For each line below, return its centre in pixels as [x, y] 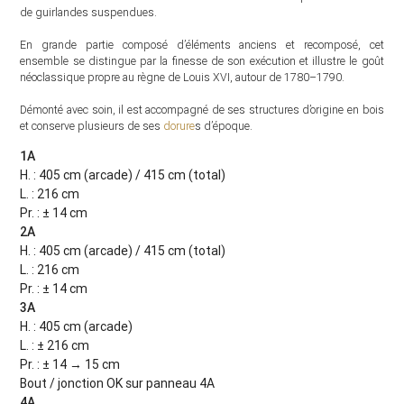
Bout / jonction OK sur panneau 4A [118, 384]
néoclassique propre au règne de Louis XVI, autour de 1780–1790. [183, 78]
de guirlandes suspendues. [89, 13]
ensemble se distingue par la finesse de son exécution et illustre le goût [202, 61]
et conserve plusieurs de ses [92, 126]
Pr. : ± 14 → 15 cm [70, 365]
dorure [179, 126]
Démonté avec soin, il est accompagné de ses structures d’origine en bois [202, 110]
